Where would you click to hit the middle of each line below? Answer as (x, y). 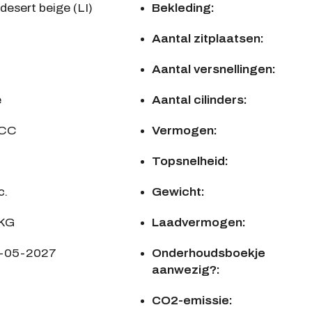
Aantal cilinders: (199, 100)
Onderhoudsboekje (208, 253)
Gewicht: (178, 192)
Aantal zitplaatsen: (208, 39)
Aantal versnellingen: (213, 70)
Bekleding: (183, 8)
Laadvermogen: (198, 223)
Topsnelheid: (190, 162)
